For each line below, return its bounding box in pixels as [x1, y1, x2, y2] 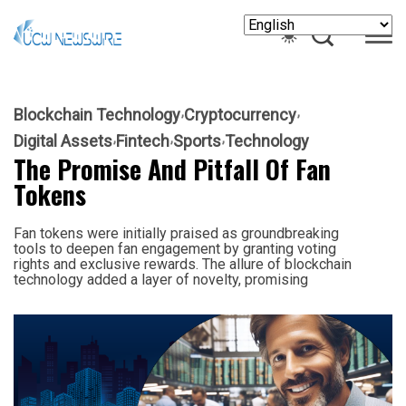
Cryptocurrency [184, 104, 296, 124]
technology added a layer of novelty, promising [14, 270, 308, 288]
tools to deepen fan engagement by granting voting [14, 239, 336, 257]
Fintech [116, 130, 169, 150]
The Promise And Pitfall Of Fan [14, 150, 331, 188]
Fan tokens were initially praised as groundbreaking [14, 224, 339, 242]
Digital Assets [14, 130, 112, 150]
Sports [173, 130, 221, 150]
